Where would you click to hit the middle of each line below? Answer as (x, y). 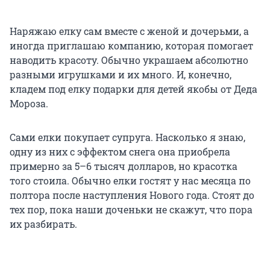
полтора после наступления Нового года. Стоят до (132, 195)
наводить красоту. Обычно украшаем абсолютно (129, 60)
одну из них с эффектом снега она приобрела (120, 152)
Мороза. (29, 104)
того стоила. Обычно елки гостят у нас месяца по (130, 181)
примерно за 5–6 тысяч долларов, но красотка (124, 166)
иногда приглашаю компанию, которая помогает (131, 46)
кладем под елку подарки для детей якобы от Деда (133, 89)
